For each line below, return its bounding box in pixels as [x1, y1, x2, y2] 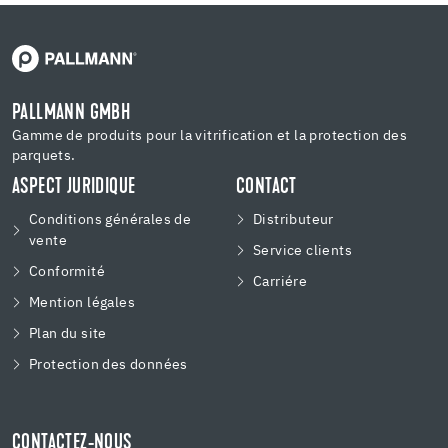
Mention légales [29, 295, 135, 310]
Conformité [29, 264, 105, 279]
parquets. [12, 148, 76, 163]
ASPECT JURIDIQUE [12, 176, 136, 199]
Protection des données [29, 357, 188, 372]
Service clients [253, 243, 352, 258]
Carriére [253, 274, 308, 289]
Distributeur [253, 212, 334, 227]
